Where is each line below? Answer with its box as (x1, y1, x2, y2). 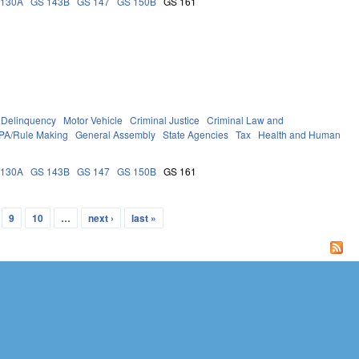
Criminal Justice (130, 112, 200, 127)
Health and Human (258, 127, 341, 141)
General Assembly (75, 127, 156, 141)
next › (87, 210, 114, 225)
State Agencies (163, 127, 229, 141)
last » (131, 210, 156, 225)
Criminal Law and (207, 112, 284, 127)
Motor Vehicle (63, 112, 123, 127)
